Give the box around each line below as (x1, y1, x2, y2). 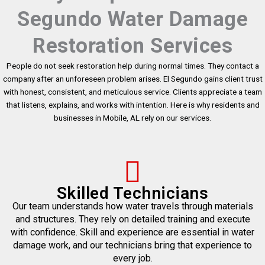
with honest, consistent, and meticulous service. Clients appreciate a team (3, 87, 262, 97)
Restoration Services (33, 34, 232, 59)
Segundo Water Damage (17, 7, 248, 32)
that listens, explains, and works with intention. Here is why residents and (5, 100, 260, 110)
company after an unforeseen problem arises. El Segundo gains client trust (2, 74, 263, 84)
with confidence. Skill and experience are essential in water (11, 227, 254, 238)
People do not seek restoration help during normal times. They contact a (6, 61, 259, 71)
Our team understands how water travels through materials (12, 201, 253, 212)
